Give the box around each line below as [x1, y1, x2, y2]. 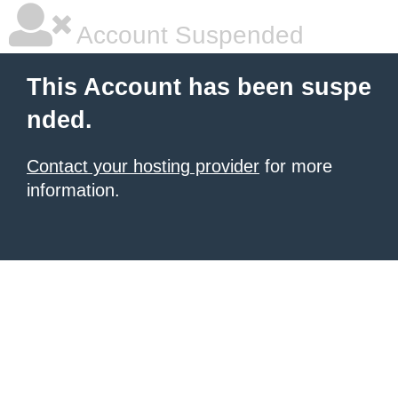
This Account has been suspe [27, 74, 371, 100]
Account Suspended [71, 21, 304, 49]
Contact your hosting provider [27, 156, 259, 176]
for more [259, 156, 332, 176]
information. [27, 180, 120, 200]
